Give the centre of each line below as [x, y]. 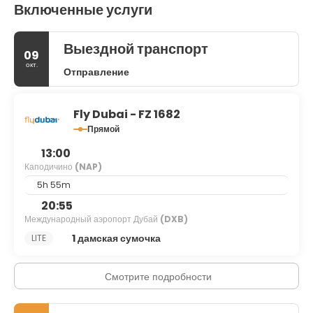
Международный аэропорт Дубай [92, 219]
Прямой [103, 129]
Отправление [96, 72]
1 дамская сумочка [116, 238]
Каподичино [50, 167]
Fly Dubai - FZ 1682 [127, 114]
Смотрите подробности [158, 277]
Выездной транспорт [136, 49]
